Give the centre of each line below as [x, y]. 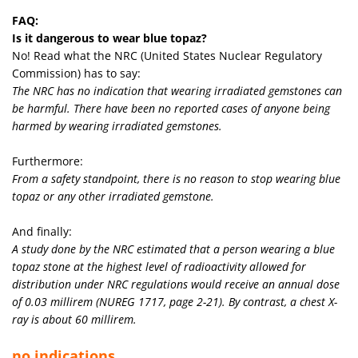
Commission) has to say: [76, 73]
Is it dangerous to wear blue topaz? [109, 38]
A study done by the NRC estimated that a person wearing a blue [173, 249]
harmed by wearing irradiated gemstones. [117, 125]
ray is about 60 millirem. [74, 319]
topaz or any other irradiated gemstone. [113, 196]
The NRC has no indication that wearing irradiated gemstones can [177, 90]
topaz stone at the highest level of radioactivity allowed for [159, 266]
